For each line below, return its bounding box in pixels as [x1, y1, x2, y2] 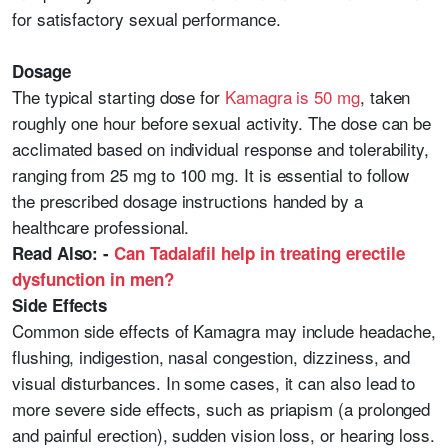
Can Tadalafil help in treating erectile [114, 240, 405, 265]
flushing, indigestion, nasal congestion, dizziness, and [12, 343, 411, 369]
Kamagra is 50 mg [224, 83, 360, 109]
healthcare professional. [12, 213, 190, 239]
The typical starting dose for [12, 83, 225, 109]
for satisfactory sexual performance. [12, 5, 281, 31]
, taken [359, 83, 411, 109]
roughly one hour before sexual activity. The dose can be [12, 109, 432, 135]
